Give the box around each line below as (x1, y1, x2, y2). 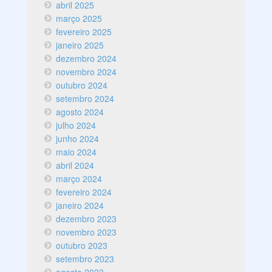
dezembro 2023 (56, 212, 117, 225)
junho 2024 (56, 132, 100, 145)
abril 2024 (56, 159, 95, 172)
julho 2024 (56, 119, 97, 132)
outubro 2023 (56, 239, 108, 252)
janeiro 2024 (56, 199, 104, 212)
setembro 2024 (56, 92, 115, 105)
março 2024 (56, 172, 103, 185)
